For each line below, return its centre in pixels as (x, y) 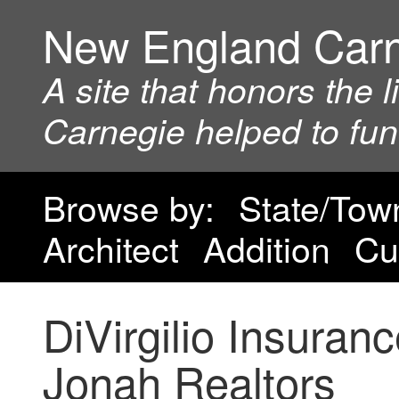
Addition (267, 248)
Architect (111, 248)
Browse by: (129, 207)
